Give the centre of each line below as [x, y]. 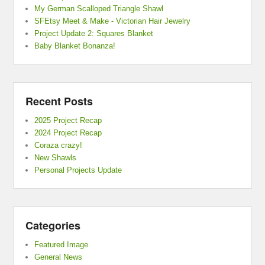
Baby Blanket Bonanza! [75, 46]
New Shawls [56, 158]
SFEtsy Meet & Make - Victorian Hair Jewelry [113, 21]
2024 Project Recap [68, 133]
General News [59, 257]
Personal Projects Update [78, 170]
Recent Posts [59, 101]
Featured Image [62, 245]
